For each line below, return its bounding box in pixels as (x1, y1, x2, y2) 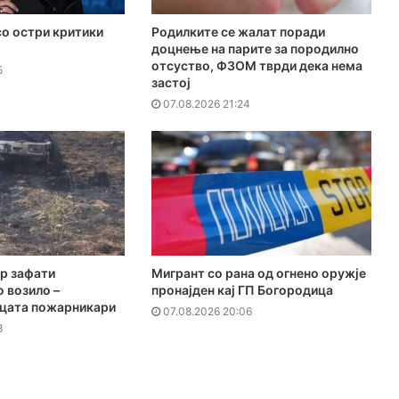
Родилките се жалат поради (151, 23, 325, 39)
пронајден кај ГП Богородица (151, 281, 333, 297)
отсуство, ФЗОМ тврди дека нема (151, 57, 362, 73)
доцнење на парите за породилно (151, 40, 359, 56)
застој (151, 74, 191, 90)
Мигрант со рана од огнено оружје (151, 265, 366, 281)
